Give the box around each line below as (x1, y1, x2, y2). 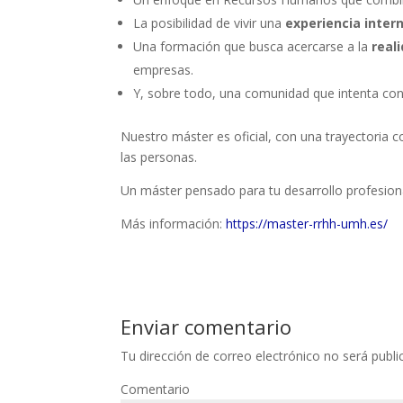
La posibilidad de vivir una (133, 13, 286, 31)
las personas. (121, 148, 198, 166)
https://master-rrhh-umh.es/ (226, 214, 389, 232)
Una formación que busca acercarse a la (133, 37, 372, 55)
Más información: (121, 214, 227, 232)
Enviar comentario (121, 312, 292, 340)
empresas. (133, 60, 194, 78)
